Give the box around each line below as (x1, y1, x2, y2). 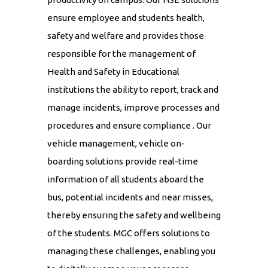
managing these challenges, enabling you (47, 246, 215, 257)
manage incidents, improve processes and (47, 102, 220, 113)
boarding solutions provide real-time (47, 156, 198, 167)
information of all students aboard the (47, 174, 204, 185)
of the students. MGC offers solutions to (47, 228, 210, 239)
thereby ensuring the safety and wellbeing (47, 210, 221, 221)
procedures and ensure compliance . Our (47, 120, 211, 131)
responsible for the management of (47, 48, 196, 59)
